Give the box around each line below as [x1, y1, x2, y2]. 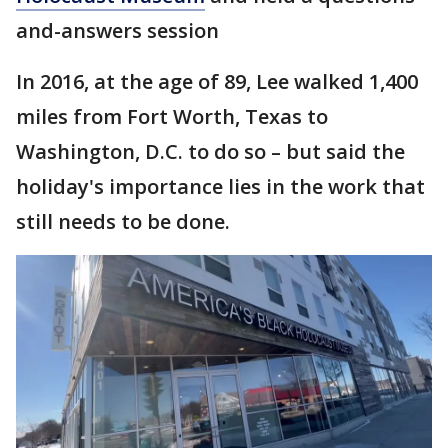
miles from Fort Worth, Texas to [16, 103, 328, 130]
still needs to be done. [16, 208, 230, 235]
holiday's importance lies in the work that [16, 173, 425, 200]
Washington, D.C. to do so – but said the [16, 138, 405, 165]
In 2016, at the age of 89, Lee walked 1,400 [16, 68, 418, 95]
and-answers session [16, 17, 224, 44]
